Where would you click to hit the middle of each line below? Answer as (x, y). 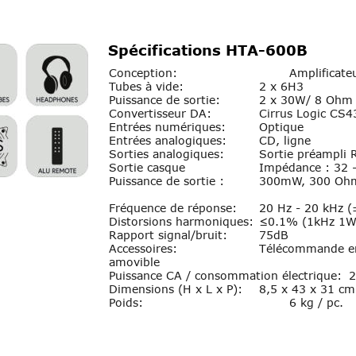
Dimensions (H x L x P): (176, 289)
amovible (134, 262)
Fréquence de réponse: (173, 208)
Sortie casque (147, 167)
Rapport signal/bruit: (168, 235)
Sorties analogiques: (166, 154)
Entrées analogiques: (168, 140)
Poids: (126, 303)
